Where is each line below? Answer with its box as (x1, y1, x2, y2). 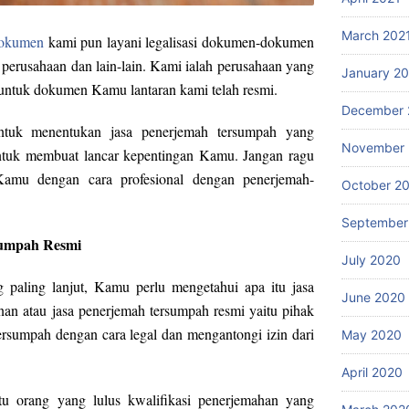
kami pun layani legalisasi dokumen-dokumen (44, 32, 315, 52)
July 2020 (341, 252, 401, 267)
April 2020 (341, 364, 403, 380)
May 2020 (341, 327, 402, 342)
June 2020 (341, 289, 405, 305)
